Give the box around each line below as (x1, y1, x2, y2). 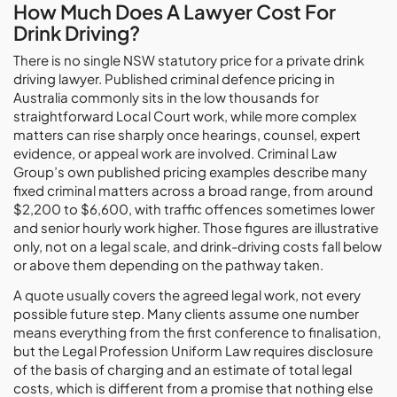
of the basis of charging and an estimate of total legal (13, 361, 352, 378)
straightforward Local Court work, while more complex (13, 107, 356, 124)
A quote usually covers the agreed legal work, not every (13, 286, 361, 303)
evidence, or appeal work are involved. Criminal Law (13, 144, 337, 161)
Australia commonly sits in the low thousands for (13, 89, 319, 105)
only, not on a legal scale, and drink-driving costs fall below (13, 237, 382, 254)
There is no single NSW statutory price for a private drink (13, 51, 364, 68)
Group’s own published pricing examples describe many (13, 163, 367, 180)
